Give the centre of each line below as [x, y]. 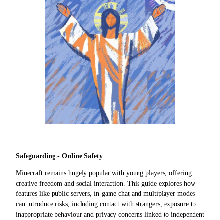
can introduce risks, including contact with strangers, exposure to [106, 204]
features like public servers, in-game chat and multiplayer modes [105, 194]
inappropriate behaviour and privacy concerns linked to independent [110, 215]
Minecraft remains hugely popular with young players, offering [104, 173]
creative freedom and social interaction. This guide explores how [106, 184]
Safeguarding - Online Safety [60, 156]
